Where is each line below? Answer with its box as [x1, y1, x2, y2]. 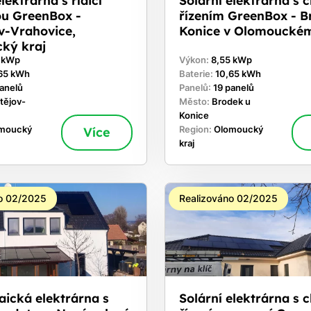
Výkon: [178, 54, 211, 65]
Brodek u [211, 96, 251, 107]
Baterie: [178, 68, 215, 79]
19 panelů [212, 82, 254, 93]
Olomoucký [213, 124, 263, 135]
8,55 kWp [210, 54, 252, 65]
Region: [178, 124, 214, 135]
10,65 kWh [215, 68, 261, 79]
